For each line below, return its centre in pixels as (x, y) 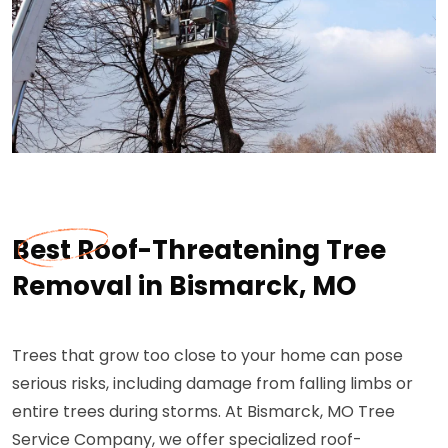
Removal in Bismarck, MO (184, 286)
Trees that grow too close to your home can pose (207, 356)
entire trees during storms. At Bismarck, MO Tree (203, 412)
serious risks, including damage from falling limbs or (212, 384)
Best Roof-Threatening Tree (199, 250)
